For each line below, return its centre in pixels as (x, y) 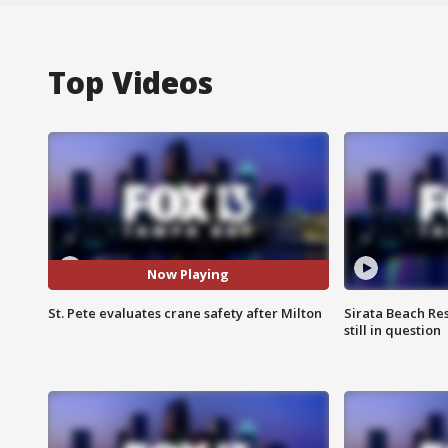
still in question (392, 329)
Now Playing (188, 274)
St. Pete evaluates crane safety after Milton (185, 312)
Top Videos (130, 82)
